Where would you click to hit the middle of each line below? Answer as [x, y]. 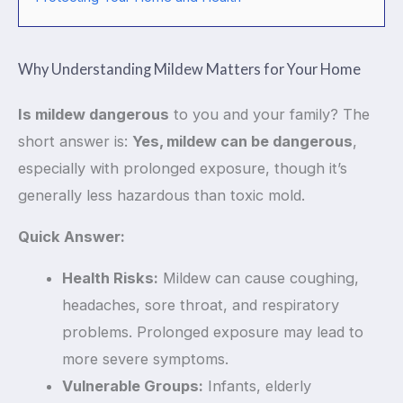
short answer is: [75, 141]
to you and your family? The [269, 114]
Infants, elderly [258, 386]
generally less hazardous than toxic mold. [161, 195]
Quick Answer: [72, 237]
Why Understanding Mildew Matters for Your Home [189, 68]
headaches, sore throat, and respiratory [201, 305]
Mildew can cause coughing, [259, 278]
